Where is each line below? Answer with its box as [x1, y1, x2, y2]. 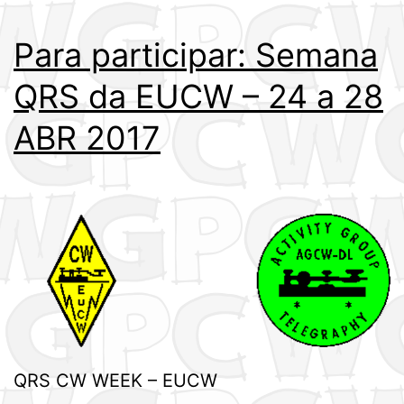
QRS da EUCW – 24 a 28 [14, 77, 383, 117]
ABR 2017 [14, 118, 161, 159]
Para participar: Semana [14, 35, 378, 76]
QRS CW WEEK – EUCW [14, 370, 217, 392]
